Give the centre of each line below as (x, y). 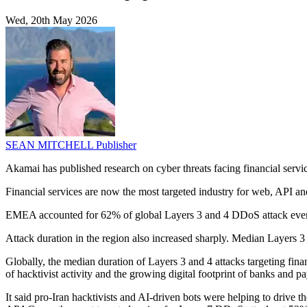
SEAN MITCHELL (51, 145)
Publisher (116, 145)
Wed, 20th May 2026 (51, 21)
